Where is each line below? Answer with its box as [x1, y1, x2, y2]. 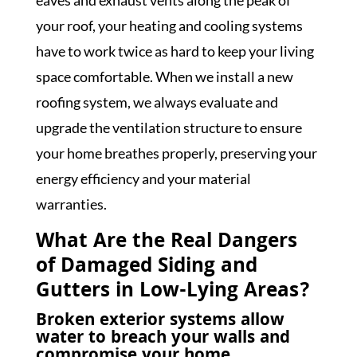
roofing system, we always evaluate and [35, 93, 278, 111]
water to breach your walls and [35, 325, 290, 353]
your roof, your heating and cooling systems [35, 17, 303, 34]
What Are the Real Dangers [35, 226, 297, 260]
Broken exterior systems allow [35, 308, 284, 335]
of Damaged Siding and [35, 251, 257, 284]
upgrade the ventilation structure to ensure [35, 119, 302, 136]
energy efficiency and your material [35, 170, 251, 187]
